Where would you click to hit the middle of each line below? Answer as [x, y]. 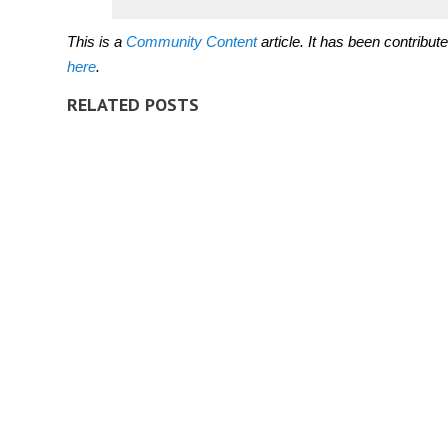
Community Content [191, 41]
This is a [96, 41]
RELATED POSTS [133, 104]
